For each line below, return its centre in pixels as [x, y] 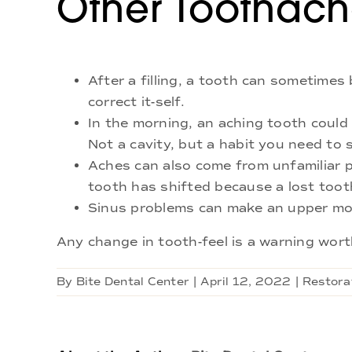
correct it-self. [136, 101]
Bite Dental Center [133, 281]
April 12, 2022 [246, 281]
